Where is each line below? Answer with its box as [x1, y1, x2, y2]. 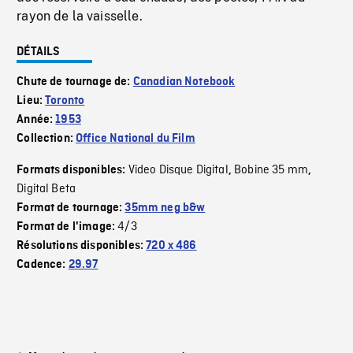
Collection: [17, 132, 76, 146]
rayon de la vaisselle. [17, 9, 143, 24]
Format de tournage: [17, 202, 125, 215]
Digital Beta [17, 181, 76, 198]
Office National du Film [76, 132, 195, 146]
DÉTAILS [17, 46, 61, 59]
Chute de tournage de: [17, 76, 133, 89]
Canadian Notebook [132, 76, 236, 89]
